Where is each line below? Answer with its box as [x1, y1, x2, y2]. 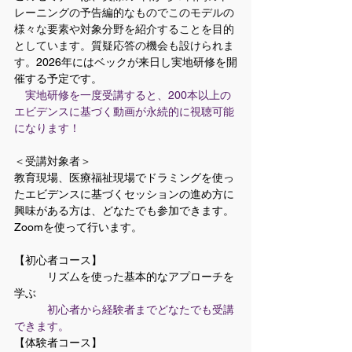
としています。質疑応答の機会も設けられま [14, 39, 234, 52]
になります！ [14, 122, 80, 134]
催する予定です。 [14, 72, 102, 85]
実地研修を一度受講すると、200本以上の [25, 89, 231, 101]
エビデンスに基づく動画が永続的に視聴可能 [14, 105, 234, 118]
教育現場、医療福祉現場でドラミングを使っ [14, 171, 234, 184]
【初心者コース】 [113, 254, 140, 266]
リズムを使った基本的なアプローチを [14, 270, 234, 283]
